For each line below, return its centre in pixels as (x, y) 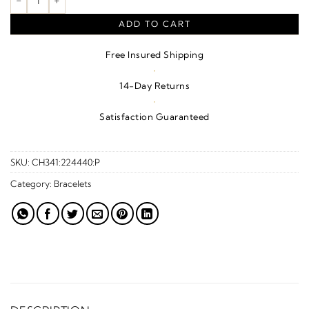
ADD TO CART (154, 24)
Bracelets (72, 183)
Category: (32, 183)
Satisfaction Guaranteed (154, 117)
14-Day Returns (154, 86)
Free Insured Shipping (154, 55)
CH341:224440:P (66, 162)
